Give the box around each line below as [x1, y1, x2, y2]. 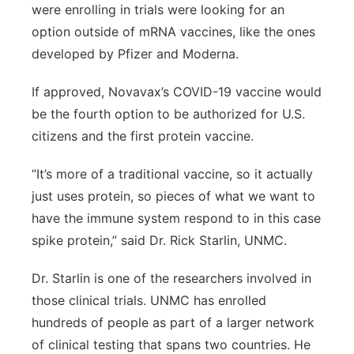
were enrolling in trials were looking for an [32, 2, 284, 17]
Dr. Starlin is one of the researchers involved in [32, 270, 311, 286]
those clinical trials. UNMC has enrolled [32, 292, 266, 308]
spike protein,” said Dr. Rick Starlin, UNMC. [32, 232, 287, 248]
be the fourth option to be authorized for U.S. [32, 106, 305, 122]
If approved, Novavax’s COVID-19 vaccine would [32, 84, 322, 100]
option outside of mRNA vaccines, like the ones [32, 24, 315, 40]
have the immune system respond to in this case [32, 210, 321, 226]
